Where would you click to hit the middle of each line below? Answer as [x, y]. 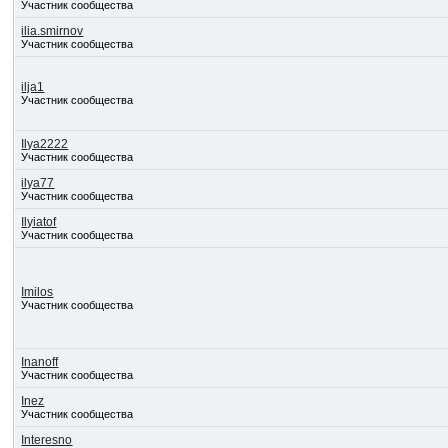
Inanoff [40, 362]
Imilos [37, 292]
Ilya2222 [45, 144]
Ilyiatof [39, 222]
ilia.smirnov [52, 31]
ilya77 [38, 183]
